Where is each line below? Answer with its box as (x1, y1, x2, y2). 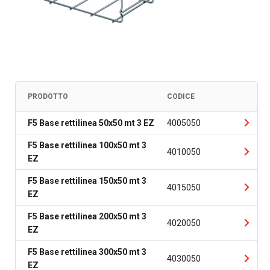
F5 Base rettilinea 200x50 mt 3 (28, 212, 146, 221)
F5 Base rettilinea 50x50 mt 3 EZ (28, 118, 154, 128)
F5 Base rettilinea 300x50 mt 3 (28, 247, 146, 257)
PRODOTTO (28, 92, 68, 101)
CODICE (166, 92, 195, 101)
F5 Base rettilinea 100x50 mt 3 (28, 140, 146, 150)
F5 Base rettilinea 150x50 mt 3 (28, 176, 146, 186)
